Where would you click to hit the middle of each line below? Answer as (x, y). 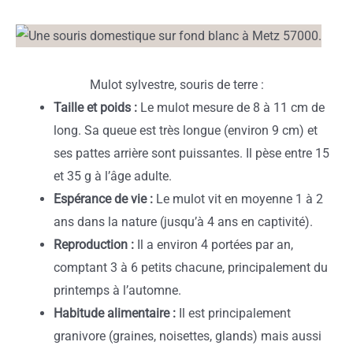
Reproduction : (94, 244)
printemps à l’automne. (117, 290)
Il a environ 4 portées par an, (214, 244)
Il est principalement (233, 313)
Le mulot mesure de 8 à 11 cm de (231, 107)
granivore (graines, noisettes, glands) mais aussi (188, 336)
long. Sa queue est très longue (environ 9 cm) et (186, 130)
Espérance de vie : (103, 199)
